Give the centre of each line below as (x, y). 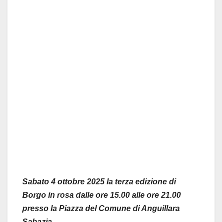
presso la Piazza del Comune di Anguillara (101, 208)
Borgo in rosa (48, 195)
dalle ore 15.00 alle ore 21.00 (127, 195)
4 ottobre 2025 (78, 181)
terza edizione (141, 181)
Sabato (37, 181)
